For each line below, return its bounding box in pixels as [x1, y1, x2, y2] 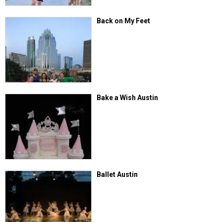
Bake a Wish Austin [97, 94, 159, 102]
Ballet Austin [97, 170, 138, 179]
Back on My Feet [97, 16, 151, 25]
